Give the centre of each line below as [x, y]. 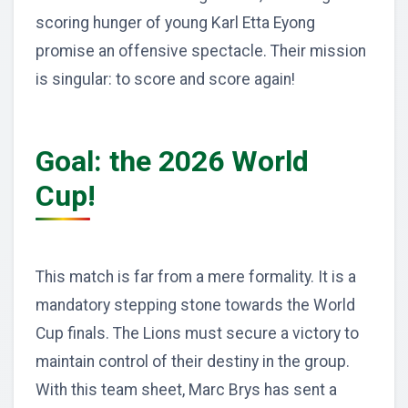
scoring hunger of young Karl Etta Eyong [175, 22]
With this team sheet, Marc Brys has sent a [186, 389]
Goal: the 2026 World [172, 161]
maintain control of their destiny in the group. [193, 361]
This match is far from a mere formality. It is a [196, 276]
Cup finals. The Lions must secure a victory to [197, 333]
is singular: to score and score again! [165, 79]
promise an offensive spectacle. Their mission [201, 51]
